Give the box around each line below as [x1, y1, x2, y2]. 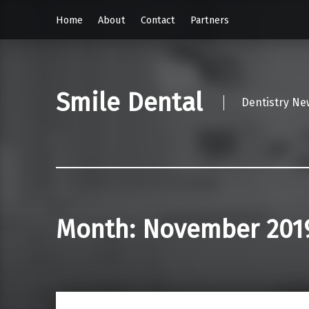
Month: [55, 215, 142, 246]
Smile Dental [55, 88, 203, 119]
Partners [190, 13, 229, 26]
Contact [140, 13, 175, 26]
